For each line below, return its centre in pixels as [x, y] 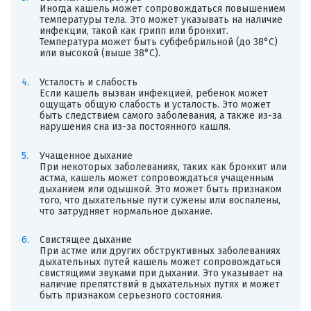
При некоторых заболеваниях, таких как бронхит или [163, 167]
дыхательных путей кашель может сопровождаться [160, 262]
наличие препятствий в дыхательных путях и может [159, 285]
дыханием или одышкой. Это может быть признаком [160, 189]
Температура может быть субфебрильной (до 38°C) [158, 42]
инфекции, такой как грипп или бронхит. [134, 31]
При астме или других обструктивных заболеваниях [160, 251]
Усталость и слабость [88, 83]
